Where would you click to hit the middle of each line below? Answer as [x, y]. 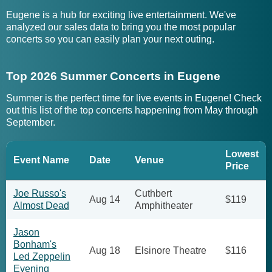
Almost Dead [41, 206]
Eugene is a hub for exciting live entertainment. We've [121, 15]
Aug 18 [105, 250]
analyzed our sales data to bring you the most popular [121, 27]
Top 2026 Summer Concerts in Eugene [113, 76]
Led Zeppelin [42, 257]
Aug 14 [105, 199]
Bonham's [35, 244]
